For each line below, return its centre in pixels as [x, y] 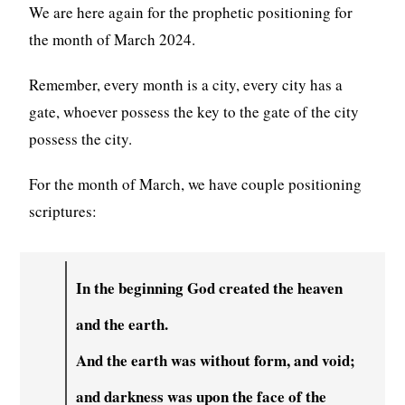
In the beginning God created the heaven [210, 287]
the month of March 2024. [113, 39]
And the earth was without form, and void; [216, 360]
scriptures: [63, 211]
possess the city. [81, 138]
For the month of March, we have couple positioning [196, 184]
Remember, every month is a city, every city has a [186, 84]
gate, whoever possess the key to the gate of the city [194, 111]
